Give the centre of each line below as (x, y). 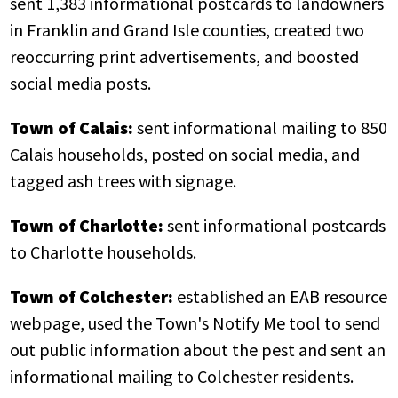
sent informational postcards (277, 225)
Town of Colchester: (92, 296)
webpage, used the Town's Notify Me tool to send (195, 322)
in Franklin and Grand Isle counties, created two (187, 29)
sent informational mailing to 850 (261, 127)
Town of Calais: (72, 127)
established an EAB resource (281, 296)
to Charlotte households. (103, 251)
